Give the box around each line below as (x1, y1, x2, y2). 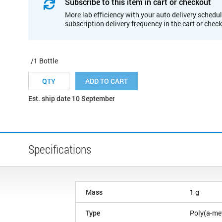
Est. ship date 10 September (28, 93, 115, 103)
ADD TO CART (85, 76, 128, 86)
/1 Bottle (31, 55, 58, 65)
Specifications (28, 141, 91, 157)
